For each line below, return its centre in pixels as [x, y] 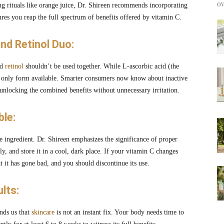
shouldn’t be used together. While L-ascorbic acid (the [101, 66]
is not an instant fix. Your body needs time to [119, 212]
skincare [43, 212]
